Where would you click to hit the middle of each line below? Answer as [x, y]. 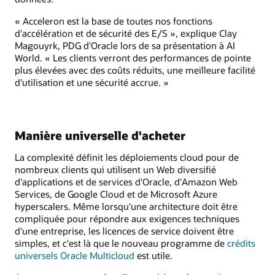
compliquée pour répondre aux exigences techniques [127, 218]
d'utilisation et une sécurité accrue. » [92, 83]
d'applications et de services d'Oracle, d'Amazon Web [126, 181]
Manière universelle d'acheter [100, 135]
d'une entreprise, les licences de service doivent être [124, 230]
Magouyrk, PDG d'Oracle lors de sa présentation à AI [125, 46]
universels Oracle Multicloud [75, 255]
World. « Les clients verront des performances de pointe [133, 58]
